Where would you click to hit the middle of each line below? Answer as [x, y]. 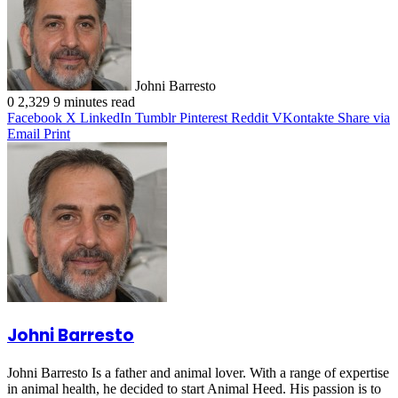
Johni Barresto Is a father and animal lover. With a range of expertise [198, 372]
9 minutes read [94, 102]
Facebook [35, 118]
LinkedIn [106, 118]
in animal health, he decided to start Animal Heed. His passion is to [194, 388]
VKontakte [303, 118]
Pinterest [203, 118]
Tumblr [155, 118]
